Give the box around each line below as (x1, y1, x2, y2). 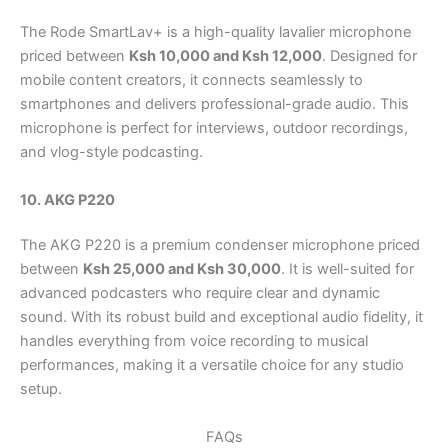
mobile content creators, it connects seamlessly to (20, 71, 363, 90)
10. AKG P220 (20, 190, 115, 209)
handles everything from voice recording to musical (20, 332, 368, 351)
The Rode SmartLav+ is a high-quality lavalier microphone (20, 23, 411, 42)
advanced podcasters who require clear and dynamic (20, 284, 380, 303)
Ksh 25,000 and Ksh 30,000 (83, 260, 281, 279)
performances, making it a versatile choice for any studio (20, 356, 404, 375)
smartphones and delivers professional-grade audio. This (20, 95, 409, 114)
